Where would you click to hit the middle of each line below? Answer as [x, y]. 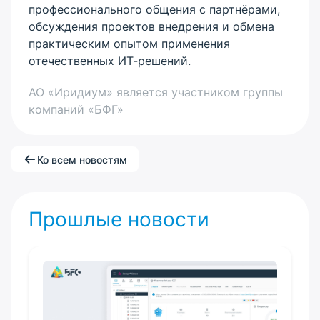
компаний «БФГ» [76, 109]
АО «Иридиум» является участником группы [156, 92]
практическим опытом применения [129, 44]
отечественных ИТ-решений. [110, 61]
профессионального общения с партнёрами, [154, 9]
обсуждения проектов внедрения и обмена [151, 26]
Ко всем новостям [82, 159]
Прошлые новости [119, 219]
